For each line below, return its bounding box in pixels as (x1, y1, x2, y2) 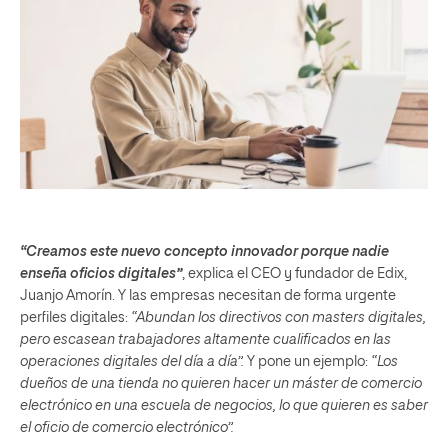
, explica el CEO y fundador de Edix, (182, 267, 407, 281)
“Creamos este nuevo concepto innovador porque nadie (20, 245, 389, 259)
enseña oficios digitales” (20, 267, 182, 281)
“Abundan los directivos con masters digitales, (131, 311, 426, 325)
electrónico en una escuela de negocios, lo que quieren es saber (20, 399, 428, 413)
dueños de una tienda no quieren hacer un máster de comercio (20, 377, 422, 391)
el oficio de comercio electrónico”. (20, 421, 234, 435)
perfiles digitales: (20, 311, 131, 325)
